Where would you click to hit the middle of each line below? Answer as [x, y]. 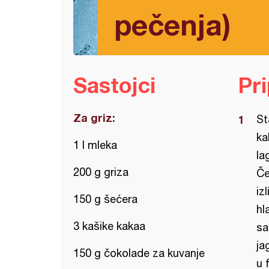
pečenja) [172, 24]
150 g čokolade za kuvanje [139, 253]
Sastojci [114, 85]
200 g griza [101, 172]
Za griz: [94, 118]
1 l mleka [95, 145]
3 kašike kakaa [109, 226]
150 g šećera [105, 199]
